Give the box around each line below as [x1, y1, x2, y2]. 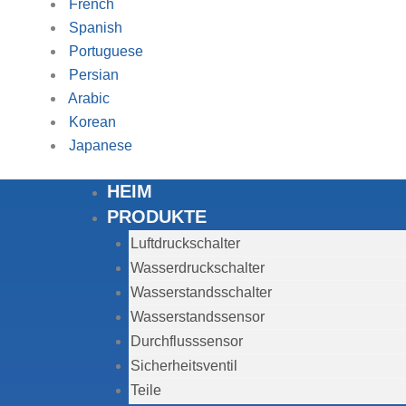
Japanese [69, 138, 132, 153]
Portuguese [69, 43, 143, 59]
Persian [69, 67, 119, 82]
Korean [69, 114, 116, 130]
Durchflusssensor [130, 333, 243, 349]
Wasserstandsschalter [130, 285, 272, 300]
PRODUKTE [107, 207, 207, 227]
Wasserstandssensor [130, 309, 265, 324]
